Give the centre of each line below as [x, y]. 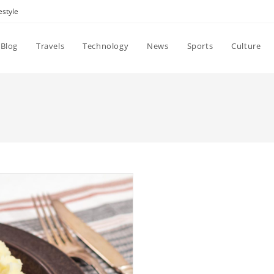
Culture [246, 46]
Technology [106, 46]
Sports [200, 46]
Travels [50, 46]
